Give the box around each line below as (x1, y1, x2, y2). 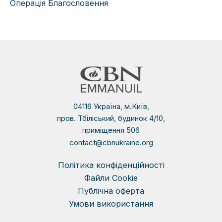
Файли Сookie (84, 173, 138, 183)
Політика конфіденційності (57, 160, 165, 170)
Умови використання (69, 199, 153, 209)
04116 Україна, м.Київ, (73, 102, 149, 111)
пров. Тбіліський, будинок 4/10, (57, 113, 165, 123)
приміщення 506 (82, 125, 140, 135)
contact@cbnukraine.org (69, 138, 153, 148)
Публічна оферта (78, 186, 144, 196)
